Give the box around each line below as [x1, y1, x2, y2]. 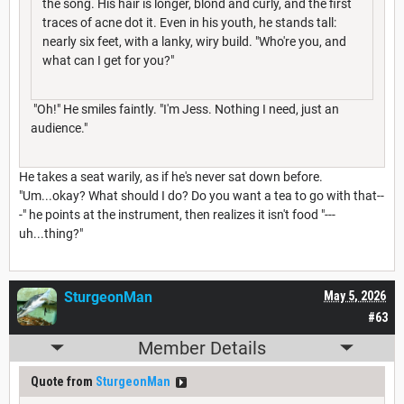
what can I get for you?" [42, 52, 174, 68]
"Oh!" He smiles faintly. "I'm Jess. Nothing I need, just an [31, 101, 339, 116]
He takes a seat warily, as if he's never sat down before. [19, 169, 323, 184]
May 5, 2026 [324, 288, 386, 303]
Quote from [31, 373, 96, 389]
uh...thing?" [19, 225, 86, 241]
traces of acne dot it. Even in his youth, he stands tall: [42, 14, 336, 30]
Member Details [138, 336, 266, 359]
